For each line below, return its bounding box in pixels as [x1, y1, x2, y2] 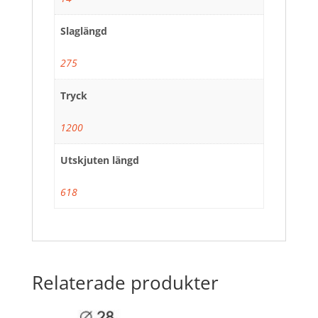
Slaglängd [60, 23, 107, 38]
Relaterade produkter [31, 270, 219, 296]
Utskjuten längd [60, 153, 139, 167]
